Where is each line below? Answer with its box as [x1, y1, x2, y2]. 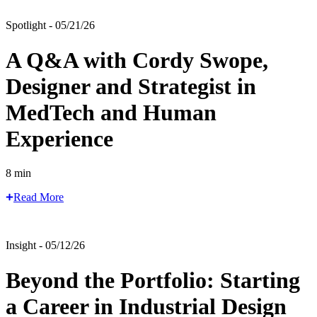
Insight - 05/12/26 [6, 239, 85, 252]
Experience [6, 125, 113, 151]
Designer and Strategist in [6, 73, 256, 99]
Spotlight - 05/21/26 [6, 19, 95, 32]
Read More [13, 191, 64, 204]
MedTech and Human [6, 99, 217, 125]
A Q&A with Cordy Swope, [6, 47, 268, 73]
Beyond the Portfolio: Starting [6, 267, 300, 293]
